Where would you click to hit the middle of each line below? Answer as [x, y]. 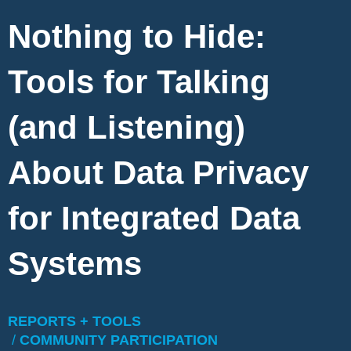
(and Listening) [127, 128]
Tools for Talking [139, 82]
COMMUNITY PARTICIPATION [119, 340]
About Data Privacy [158, 173]
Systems [75, 264]
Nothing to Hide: [137, 37]
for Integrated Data [154, 219]
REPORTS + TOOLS [74, 322]
